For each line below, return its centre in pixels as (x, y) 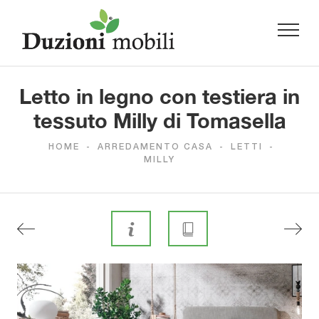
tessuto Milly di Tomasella (159, 121)
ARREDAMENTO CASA (155, 147)
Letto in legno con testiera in (159, 96)
